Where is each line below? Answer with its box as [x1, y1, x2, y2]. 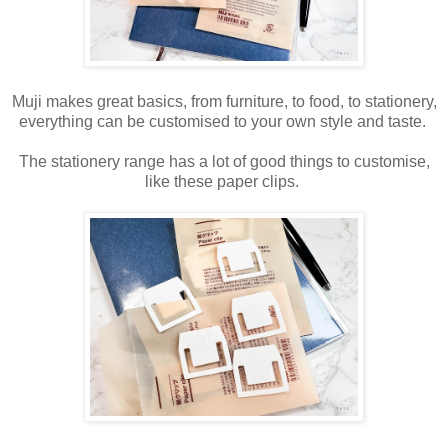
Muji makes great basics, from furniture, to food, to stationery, [11, 92, 437, 110]
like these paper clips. [145, 172, 303, 190]
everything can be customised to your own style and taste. [18, 112, 430, 130]
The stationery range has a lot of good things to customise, [18, 152, 430, 170]
